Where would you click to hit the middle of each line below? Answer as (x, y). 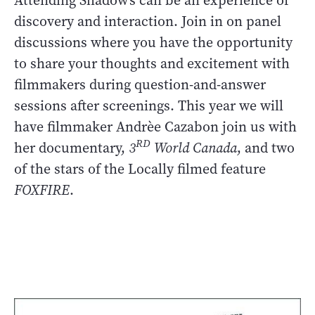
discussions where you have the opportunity (153, 42)
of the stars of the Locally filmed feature (140, 169)
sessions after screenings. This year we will (149, 105)
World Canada (194, 148)
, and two (266, 148)
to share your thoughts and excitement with (152, 63)
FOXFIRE (42, 190)
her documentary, (71, 148)
